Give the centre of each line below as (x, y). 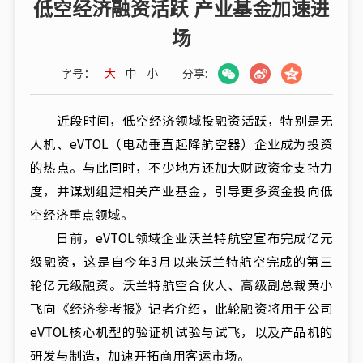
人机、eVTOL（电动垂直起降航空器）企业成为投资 (181, 144)
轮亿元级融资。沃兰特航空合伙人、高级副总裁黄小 (181, 285)
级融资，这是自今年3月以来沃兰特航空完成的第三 (181, 261)
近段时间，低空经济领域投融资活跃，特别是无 (181, 120)
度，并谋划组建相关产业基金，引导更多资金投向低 (181, 191)
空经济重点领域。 (82, 214)
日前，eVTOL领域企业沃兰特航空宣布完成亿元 (181, 238)
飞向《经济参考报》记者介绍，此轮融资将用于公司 (181, 308)
